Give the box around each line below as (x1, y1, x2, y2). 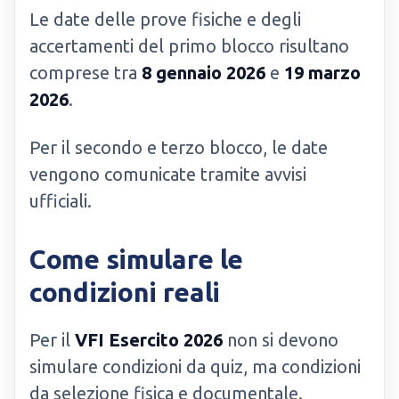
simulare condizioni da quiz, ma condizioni (29, 356, 361, 377)
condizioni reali (29, 277, 221, 307)
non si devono (223, 330, 338, 350)
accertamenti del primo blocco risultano (29, 36, 349, 56)
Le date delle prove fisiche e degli (29, 9, 301, 29)
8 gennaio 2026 (142, 62, 265, 83)
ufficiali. (29, 191, 92, 211)
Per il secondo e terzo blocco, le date (29, 137, 328, 158)
